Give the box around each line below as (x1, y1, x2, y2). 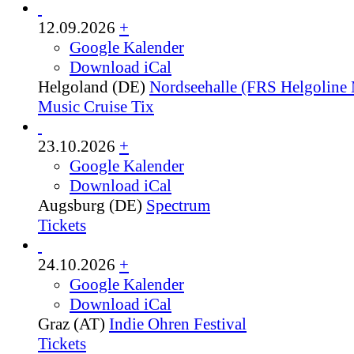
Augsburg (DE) (38, 195, 142, 215)
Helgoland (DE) (38, 77, 145, 96)
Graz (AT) (38, 314, 105, 333)
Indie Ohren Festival (109, 314, 247, 333)
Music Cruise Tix (38, 96, 154, 116)
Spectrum (146, 195, 210, 215)
